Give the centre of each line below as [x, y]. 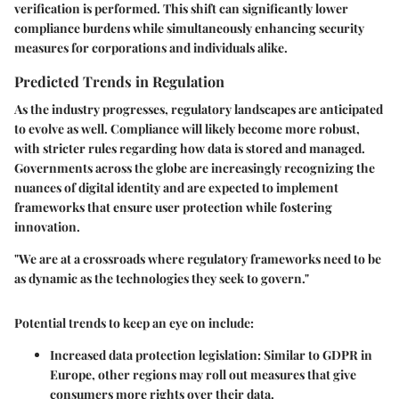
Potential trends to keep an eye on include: [134, 323]
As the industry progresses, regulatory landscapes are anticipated [199, 110]
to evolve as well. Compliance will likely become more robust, [187, 129]
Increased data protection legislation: [155, 355]
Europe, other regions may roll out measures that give [203, 375]
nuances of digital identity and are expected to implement [176, 188]
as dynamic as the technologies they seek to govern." [162, 279]
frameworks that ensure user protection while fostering [173, 208]
